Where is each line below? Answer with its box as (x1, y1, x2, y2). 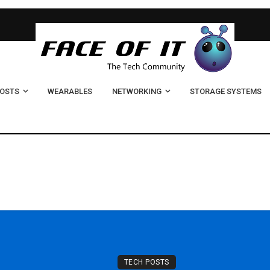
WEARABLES (48, 86, 92, 96)
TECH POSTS (124, 258, 169, 267)
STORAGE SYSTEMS (189, 86, 262, 96)
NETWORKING (112, 86, 162, 96)
